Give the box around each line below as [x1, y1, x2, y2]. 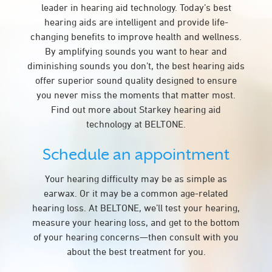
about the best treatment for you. [66, 246, 206, 257]
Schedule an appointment [42, 145, 229, 163]
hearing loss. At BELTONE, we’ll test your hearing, [32, 202, 240, 213]
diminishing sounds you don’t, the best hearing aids [27, 60, 245, 71]
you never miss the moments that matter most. [36, 89, 236, 100]
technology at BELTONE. [86, 118, 186, 129]
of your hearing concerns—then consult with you [33, 231, 239, 242]
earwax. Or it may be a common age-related [44, 188, 228, 199]
